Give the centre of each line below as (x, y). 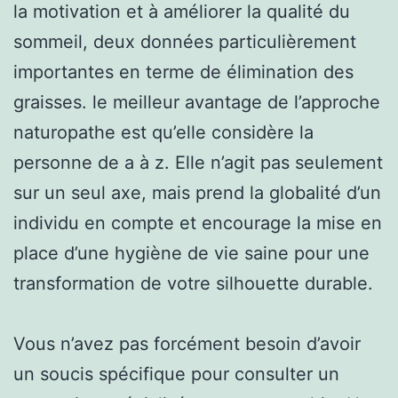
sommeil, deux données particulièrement (185, 41)
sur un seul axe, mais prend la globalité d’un (197, 192)
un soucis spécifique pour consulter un (176, 374)
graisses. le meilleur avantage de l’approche (197, 102)
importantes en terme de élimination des (183, 72)
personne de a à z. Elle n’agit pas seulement (198, 162)
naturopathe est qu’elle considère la (163, 132)
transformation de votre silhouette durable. (193, 283)
